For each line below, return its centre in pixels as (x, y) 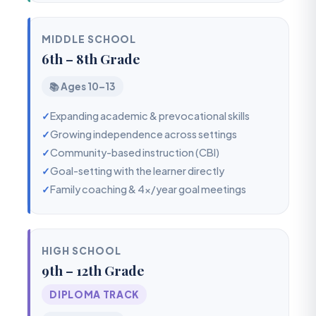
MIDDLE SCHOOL (89, 39)
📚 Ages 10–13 (83, 87)
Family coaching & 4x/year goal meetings (148, 189)
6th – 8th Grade (91, 58)
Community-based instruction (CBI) (135, 153)
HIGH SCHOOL (81, 250)
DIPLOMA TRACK (95, 295)
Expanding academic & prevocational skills (150, 116)
